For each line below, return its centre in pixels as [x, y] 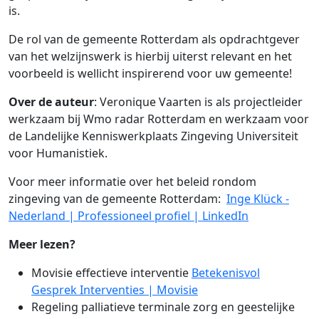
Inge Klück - [258, 199]
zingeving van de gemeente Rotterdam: [115, 199]
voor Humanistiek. [58, 153]
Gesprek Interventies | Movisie [115, 290]
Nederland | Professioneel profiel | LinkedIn [129, 216]
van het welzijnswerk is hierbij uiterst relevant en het [150, 57]
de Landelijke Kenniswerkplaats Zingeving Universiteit [153, 136]
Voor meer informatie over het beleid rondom [132, 182]
